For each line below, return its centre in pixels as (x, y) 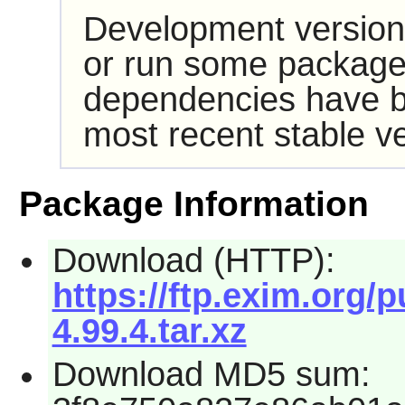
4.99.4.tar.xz (149, 331)
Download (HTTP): (193, 261)
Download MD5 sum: (211, 375)
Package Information (193, 204)
